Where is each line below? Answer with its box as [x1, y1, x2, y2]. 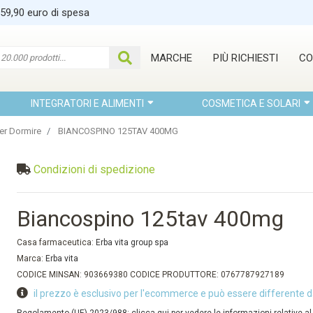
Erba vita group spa [96, 238, 169, 247]
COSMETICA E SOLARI [201, 98, 300, 109]
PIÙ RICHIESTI [213, 52, 279, 64]
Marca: [17, 254, 46, 263]
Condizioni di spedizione [34, 163, 156, 176]
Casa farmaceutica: [17, 238, 96, 247]
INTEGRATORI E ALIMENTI [31, 98, 145, 109]
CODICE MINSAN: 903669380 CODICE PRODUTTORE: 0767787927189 [17, 270, 285, 279]
